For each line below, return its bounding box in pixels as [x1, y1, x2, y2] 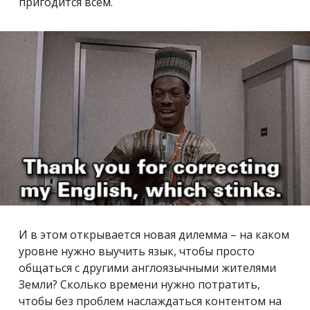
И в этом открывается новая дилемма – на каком [19, 226, 289, 242]
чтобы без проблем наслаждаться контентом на [19, 293, 282, 309]
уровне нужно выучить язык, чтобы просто [19, 243, 255, 259]
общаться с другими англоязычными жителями [19, 259, 276, 275]
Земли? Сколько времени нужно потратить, [19, 276, 260, 292]
